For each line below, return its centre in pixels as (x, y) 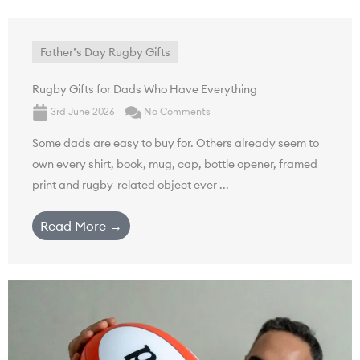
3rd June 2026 (83, 111)
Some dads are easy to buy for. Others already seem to (176, 143)
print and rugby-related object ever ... (131, 185)
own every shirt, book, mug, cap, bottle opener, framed (175, 164)
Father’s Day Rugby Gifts (105, 52)
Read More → (81, 226)
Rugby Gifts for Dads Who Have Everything (145, 89)
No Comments (176, 111)
